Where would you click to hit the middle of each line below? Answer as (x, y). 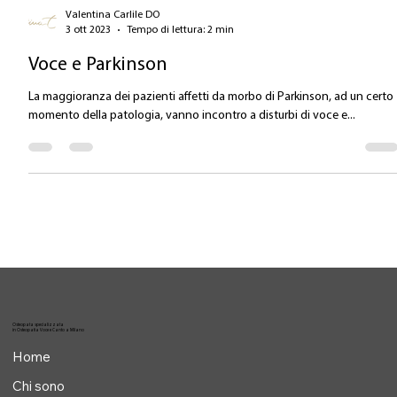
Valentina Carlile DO (113, 63)
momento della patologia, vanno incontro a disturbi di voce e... (192, 164)
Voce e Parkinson (98, 113)
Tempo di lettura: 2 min (181, 78)
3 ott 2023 (89, 78)
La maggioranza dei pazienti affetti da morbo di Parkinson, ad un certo (211, 145)
